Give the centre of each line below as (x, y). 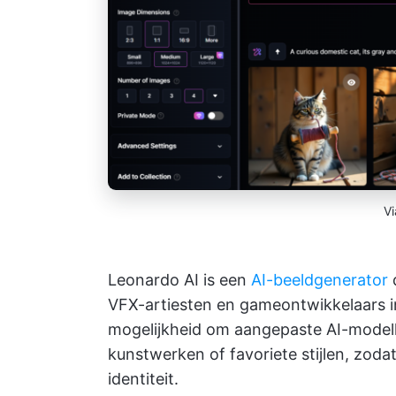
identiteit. (143, 378)
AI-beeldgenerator (320, 279)
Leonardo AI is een (179, 279)
